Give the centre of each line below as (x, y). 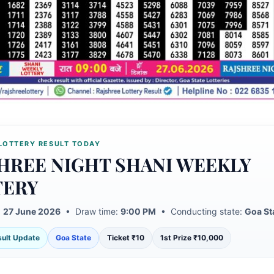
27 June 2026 (31, 212)
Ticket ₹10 (125, 238)
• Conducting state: (200, 212)
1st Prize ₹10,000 (191, 238)
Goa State (73, 238)
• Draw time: (90, 212)
